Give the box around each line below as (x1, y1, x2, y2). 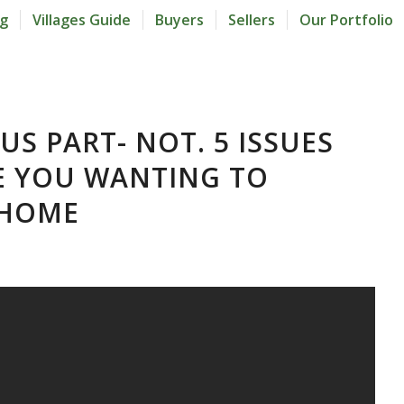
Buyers (155, 10, 204, 30)
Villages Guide (32, 10, 131, 30)
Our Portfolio (299, 10, 393, 30)
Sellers (228, 10, 275, 30)
